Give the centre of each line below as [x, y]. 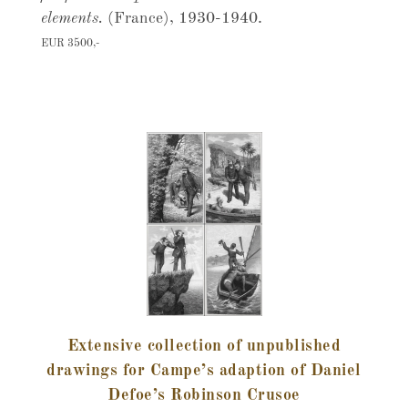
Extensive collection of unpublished [204, 346]
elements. [74, 19]
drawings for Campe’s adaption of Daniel [204, 371]
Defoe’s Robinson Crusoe [204, 395]
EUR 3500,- [70, 44]
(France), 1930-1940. [184, 19]
